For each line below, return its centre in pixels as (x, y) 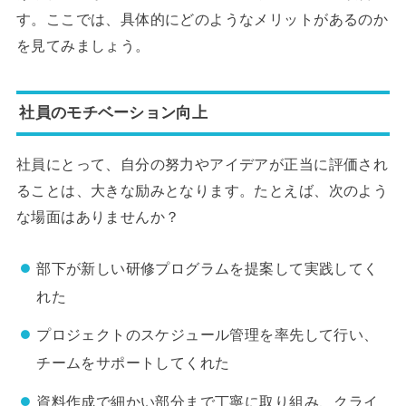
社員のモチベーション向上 (113, 113)
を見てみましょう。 (83, 46)
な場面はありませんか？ (98, 217)
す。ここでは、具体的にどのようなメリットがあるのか (202, 19)
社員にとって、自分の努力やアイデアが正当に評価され (202, 164)
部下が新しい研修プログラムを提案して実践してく (208, 268)
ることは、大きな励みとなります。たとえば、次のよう (202, 191)
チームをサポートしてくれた (133, 363)
